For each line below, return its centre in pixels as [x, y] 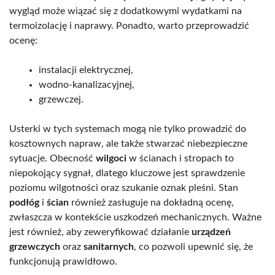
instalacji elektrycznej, [86, 70]
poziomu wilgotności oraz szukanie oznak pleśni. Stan [124, 188]
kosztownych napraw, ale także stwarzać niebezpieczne [128, 143]
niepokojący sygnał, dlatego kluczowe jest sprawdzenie [127, 173]
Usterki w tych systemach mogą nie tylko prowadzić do [128, 129]
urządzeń [211, 232]
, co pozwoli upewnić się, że [193, 246]
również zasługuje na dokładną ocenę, [151, 202]
